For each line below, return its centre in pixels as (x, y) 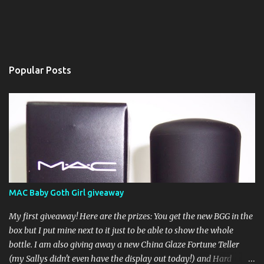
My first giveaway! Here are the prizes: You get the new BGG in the (131, 216)
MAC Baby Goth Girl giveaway (66, 193)
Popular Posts (40, 70)
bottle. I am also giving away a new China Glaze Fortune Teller (124, 245)
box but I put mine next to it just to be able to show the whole (121, 230)
